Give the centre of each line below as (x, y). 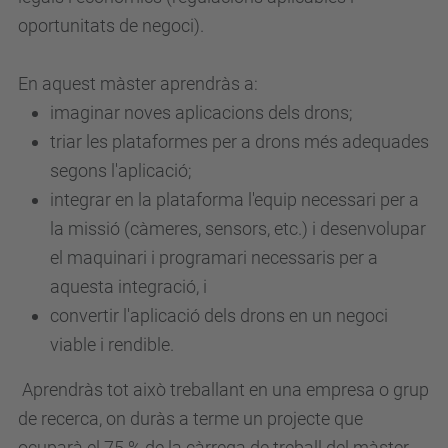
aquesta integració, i (128, 286)
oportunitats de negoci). (111, 25)
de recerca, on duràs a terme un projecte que (190, 418)
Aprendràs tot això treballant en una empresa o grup (223, 389)
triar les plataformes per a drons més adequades (239, 141)
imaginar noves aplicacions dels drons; (201, 112)
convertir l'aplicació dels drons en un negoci (219, 315)
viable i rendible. (112, 344)
